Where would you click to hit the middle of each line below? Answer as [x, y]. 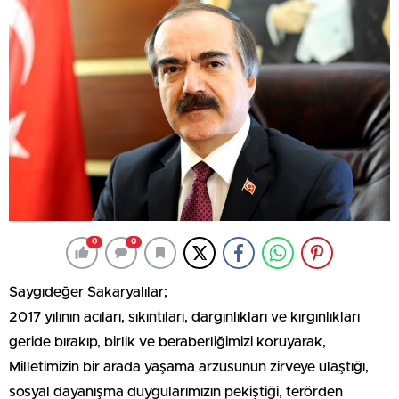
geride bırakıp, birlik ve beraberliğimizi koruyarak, [167, 342]
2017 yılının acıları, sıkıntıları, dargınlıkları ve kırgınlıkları [184, 317]
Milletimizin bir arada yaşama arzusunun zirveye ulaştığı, [189, 366]
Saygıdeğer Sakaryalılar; [88, 292]
